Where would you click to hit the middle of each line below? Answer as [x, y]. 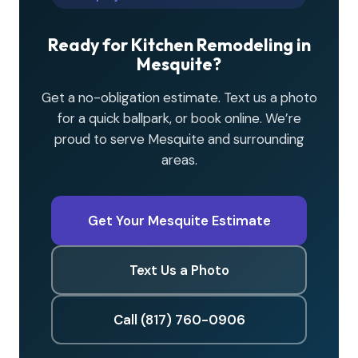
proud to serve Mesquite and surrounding [179, 139]
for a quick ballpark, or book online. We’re [179, 118]
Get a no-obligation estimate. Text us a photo [179, 97]
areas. [179, 159]
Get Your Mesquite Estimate [179, 220]
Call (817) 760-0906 [179, 319]
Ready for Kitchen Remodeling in [179, 45]
